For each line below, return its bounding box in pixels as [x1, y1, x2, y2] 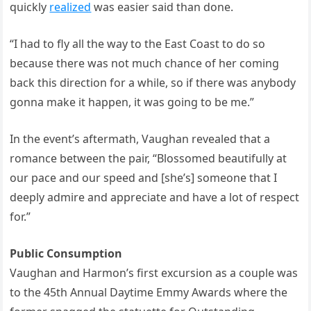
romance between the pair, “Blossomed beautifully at [10, 151, 287, 166]
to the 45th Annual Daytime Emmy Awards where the [10, 285, 288, 300]
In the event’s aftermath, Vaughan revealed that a [10, 131, 271, 146]
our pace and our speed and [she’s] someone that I [10, 170, 278, 185]
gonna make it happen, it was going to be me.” [10, 94, 255, 110]
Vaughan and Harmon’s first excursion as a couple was [10, 265, 299, 280]
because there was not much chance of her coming [10, 56, 280, 71]
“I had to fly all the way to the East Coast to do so [10, 36, 266, 51]
